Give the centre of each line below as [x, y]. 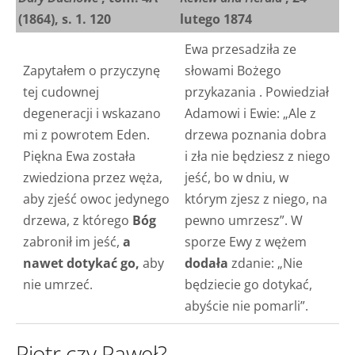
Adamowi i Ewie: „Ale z [250, 113]
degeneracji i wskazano [92, 113]
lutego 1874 [216, 19]
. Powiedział [292, 92]
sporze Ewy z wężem [245, 241]
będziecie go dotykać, [248, 284]
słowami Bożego [233, 70]
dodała [206, 263]
